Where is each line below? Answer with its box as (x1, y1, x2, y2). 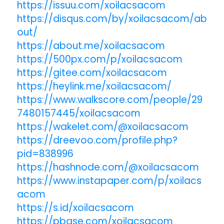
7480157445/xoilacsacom (16, 106, 140, 120)
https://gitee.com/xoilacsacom (16, 65, 167, 79)
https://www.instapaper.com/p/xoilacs (16, 173, 201, 187)
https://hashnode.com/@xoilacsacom (16, 160, 199, 174)
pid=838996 (16, 146, 73, 160)
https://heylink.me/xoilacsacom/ (16, 79, 171, 93)
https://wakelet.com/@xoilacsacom (16, 119, 188, 133)
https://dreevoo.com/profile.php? (16, 133, 177, 147)
